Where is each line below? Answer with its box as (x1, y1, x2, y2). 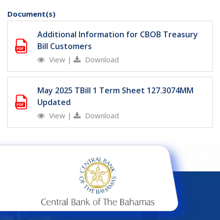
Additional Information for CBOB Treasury (37, 29, 198, 40)
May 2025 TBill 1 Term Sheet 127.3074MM (37, 85, 193, 96)
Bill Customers (37, 41, 92, 52)
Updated (37, 97, 71, 108)
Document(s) (7, 9, 55, 19)
